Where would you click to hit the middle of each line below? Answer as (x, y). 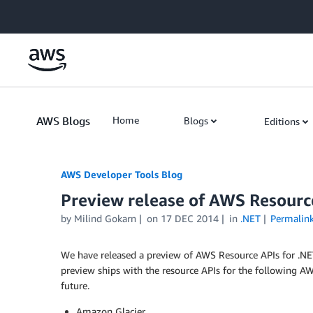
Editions (282, 121)
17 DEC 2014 (189, 218)
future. (75, 285)
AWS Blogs (63, 121)
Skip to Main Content (53, 14)
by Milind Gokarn (99, 218)
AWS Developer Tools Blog (122, 174)
